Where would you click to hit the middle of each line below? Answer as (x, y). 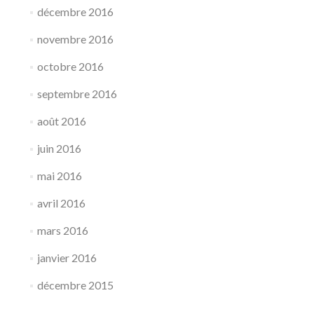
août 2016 (61, 121)
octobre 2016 (70, 66)
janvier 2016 (67, 258)
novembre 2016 (75, 39)
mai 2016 (59, 176)
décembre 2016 (75, 12)
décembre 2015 (75, 285)
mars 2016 (62, 230)
